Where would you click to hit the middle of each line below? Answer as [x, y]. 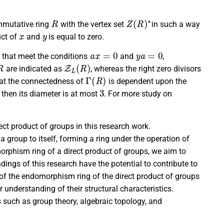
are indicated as [34, 69]
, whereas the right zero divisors [146, 69]
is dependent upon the [146, 81]
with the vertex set [92, 24]
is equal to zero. [75, 37]
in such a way [175, 24]
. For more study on [138, 94]
